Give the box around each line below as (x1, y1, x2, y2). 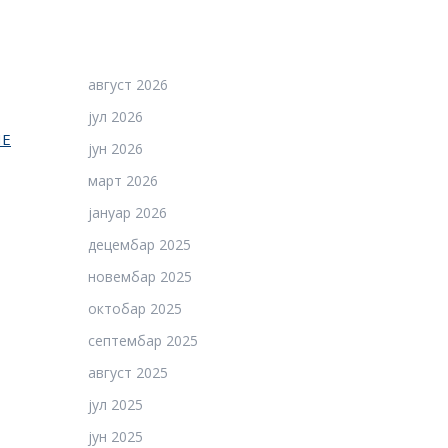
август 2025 (88, 363, 168, 382)
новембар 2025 (88, 267, 192, 286)
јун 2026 (88, 139, 143, 158)
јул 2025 (88, 395, 143, 414)
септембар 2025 (88, 331, 198, 350)
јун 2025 (88, 427, 143, 446)
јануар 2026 (88, 203, 167, 222)
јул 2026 (88, 107, 143, 126)
